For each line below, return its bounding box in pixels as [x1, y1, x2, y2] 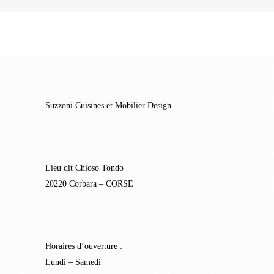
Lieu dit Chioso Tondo [45, 163, 124, 172]
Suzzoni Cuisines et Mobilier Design [45, 101, 171, 110]
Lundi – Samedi [45, 257, 101, 267]
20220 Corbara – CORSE [45, 179, 133, 188]
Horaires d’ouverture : [45, 242, 122, 251]
